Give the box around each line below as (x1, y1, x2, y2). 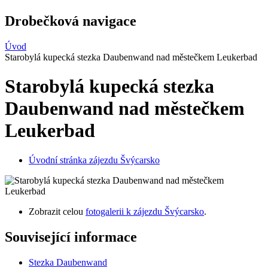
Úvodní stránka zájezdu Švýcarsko (29, 154, 160, 165)
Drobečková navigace (5, 13, 136, 29)
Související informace (5, 229, 137, 245)
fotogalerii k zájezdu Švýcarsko (86, 206, 204, 217)
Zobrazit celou (29, 206, 86, 217)
